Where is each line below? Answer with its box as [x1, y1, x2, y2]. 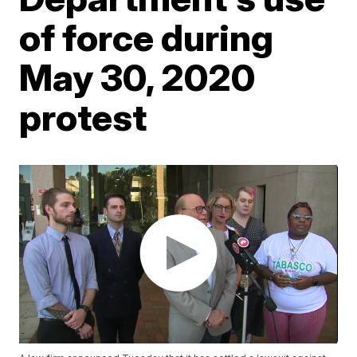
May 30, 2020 [19, 55, 256, 100]
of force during [19, 15, 274, 60]
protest [19, 95, 147, 139]
